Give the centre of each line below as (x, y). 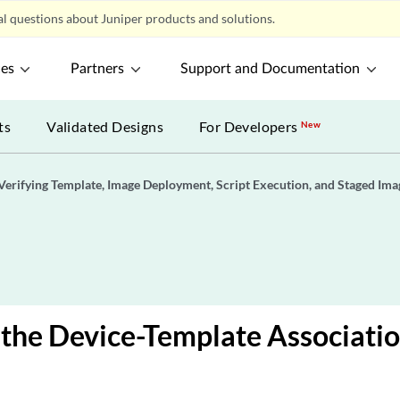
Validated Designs (105, 126)
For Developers (250, 126)
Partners (98, 69)
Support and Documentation (271, 69)
